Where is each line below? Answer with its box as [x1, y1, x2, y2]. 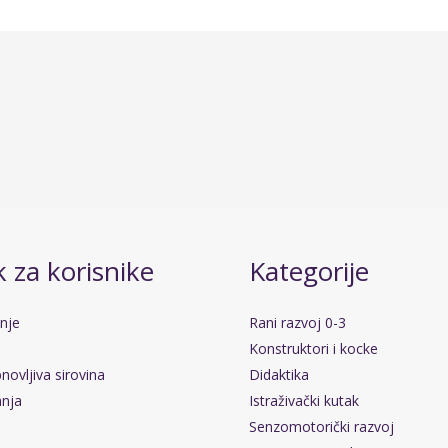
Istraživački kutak [249, 390, 359, 410]
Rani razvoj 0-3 [249, 312, 346, 332]
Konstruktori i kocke [249, 338, 378, 358]
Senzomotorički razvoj [249, 416, 394, 436]
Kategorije [249, 253, 369, 290]
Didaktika [249, 364, 309, 384]
